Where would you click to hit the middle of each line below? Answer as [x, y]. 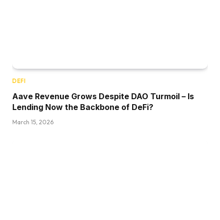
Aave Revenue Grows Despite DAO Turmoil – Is [103, 96]
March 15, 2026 [33, 122]
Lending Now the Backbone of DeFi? [83, 107]
